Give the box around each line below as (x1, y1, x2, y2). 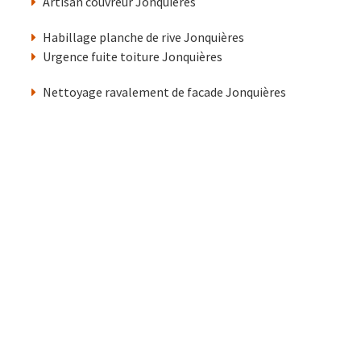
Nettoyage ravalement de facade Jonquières (43, 84, 286, 101)
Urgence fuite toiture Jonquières (43, 48, 222, 65)
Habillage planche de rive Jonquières (43, 29, 244, 46)
